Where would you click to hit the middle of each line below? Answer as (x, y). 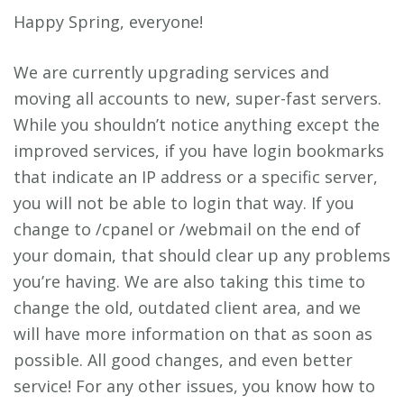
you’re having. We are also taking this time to (189, 282)
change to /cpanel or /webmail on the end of (187, 230)
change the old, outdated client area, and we (187, 308)
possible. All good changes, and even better (183, 360)
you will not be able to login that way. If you (184, 203)
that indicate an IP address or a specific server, (196, 177)
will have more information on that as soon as (193, 334)
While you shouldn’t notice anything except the (197, 125)
